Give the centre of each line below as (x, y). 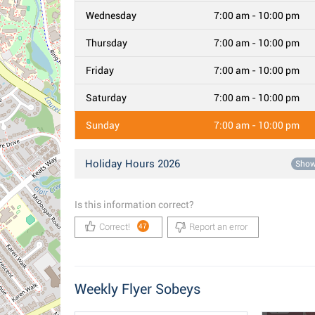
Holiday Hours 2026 (133, 164)
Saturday (106, 98)
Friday (100, 70)
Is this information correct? (134, 205)
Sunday (103, 125)
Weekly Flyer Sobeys (137, 289)
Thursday (107, 43)
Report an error (218, 227)
